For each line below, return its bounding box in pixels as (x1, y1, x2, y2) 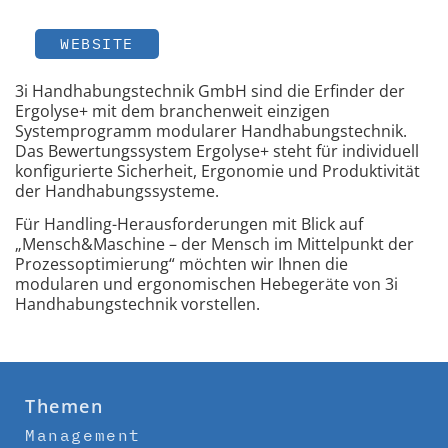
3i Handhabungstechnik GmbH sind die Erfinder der (15, 80, 405, 103)
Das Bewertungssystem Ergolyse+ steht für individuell (15, 140, 419, 163)
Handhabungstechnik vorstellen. (15, 293, 260, 316)
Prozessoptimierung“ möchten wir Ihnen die (15, 253, 348, 276)
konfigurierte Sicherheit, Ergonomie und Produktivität (15, 160, 420, 183)
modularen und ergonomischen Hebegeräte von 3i (15, 273, 398, 296)
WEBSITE (60, 33, 134, 53)
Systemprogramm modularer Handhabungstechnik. (15, 120, 407, 143)
